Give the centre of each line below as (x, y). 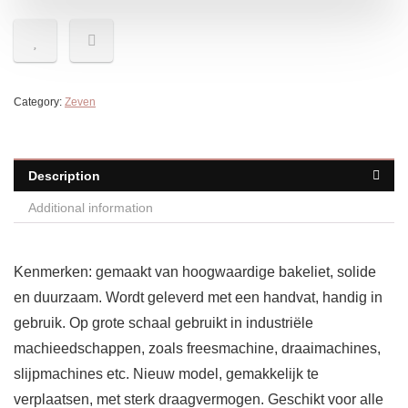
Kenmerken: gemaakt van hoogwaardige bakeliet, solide (195, 272)
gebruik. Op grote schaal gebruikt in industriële (163, 323)
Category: (39, 102)
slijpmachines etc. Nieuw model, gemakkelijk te (166, 374)
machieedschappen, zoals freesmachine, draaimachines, (197, 349)
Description (64, 176)
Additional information (91, 208)
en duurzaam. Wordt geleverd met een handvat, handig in (198, 298)
